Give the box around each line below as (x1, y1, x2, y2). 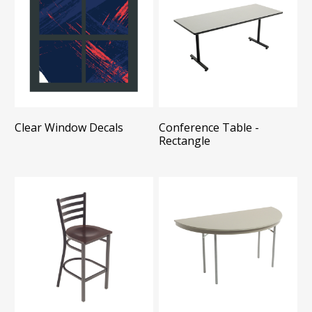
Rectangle (159, 132, 211, 148)
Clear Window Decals (14, 119, 123, 135)
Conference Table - (159, 119, 260, 135)
